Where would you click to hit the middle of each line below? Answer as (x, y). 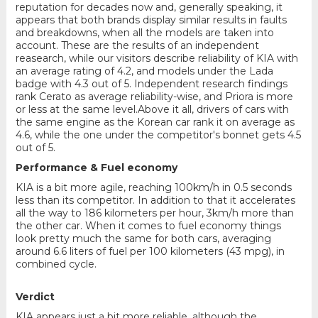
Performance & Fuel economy (96, 168)
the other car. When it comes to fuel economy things (148, 226)
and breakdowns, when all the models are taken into (144, 33)
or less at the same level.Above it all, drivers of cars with (152, 110)
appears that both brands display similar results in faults (151, 20)
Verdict (35, 297)
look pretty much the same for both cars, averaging (143, 239)
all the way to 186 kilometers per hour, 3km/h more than (154, 213)
